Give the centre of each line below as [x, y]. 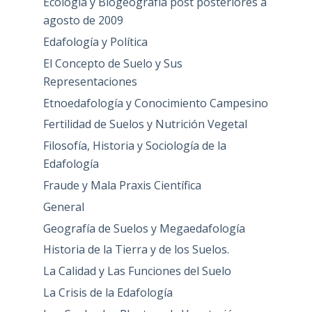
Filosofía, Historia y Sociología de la [134, 146]
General [63, 206]
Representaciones [90, 81]
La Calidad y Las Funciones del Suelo [137, 271]
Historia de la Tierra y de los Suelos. [136, 250]
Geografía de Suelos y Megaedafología [144, 228]
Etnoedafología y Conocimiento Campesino [155, 103]
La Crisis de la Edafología [108, 293]
